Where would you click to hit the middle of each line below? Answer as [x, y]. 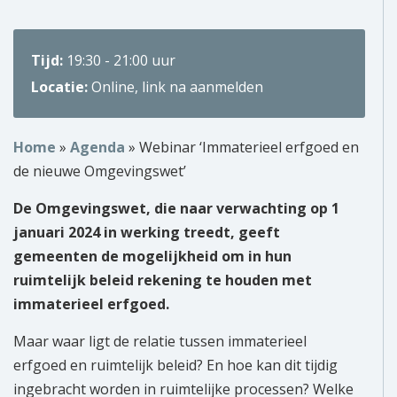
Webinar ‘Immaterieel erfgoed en [249, 148]
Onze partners [198, 113]
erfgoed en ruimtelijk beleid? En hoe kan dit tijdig [175, 366]
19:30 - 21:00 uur [121, 61]
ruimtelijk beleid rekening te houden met [163, 280]
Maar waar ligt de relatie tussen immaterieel [160, 342]
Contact [198, 160]
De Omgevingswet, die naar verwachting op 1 [176, 209]
